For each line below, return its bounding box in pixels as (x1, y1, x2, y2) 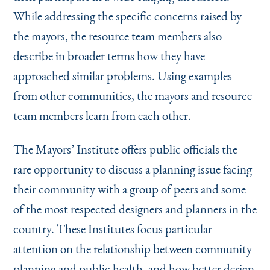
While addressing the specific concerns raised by (13, 8, 242, 25)
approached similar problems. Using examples (13, 67, 232, 84)
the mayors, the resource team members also (13, 28, 222, 45)
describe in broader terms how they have (13, 48, 205, 64)
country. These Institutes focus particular (13, 221, 212, 237)
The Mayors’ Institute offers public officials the (13, 141, 237, 158)
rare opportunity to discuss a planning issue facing (13, 161, 252, 178)
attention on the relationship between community (13, 240, 252, 257)
